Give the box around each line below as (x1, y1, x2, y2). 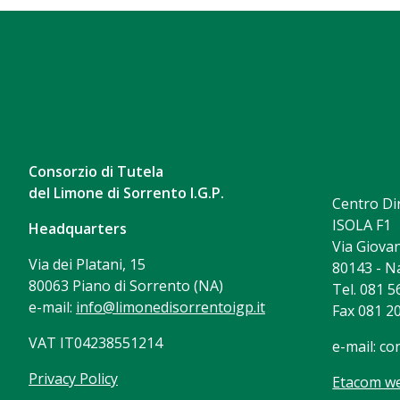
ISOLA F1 (332, 215, 392, 236)
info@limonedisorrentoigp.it (76, 297, 265, 318)
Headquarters (29, 219, 127, 239)
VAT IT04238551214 (29, 333, 162, 354)
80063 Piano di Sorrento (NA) (29, 276, 223, 296)
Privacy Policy (29, 369, 118, 389)
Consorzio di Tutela (29, 162, 163, 182)
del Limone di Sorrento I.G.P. (29, 183, 224, 204)
